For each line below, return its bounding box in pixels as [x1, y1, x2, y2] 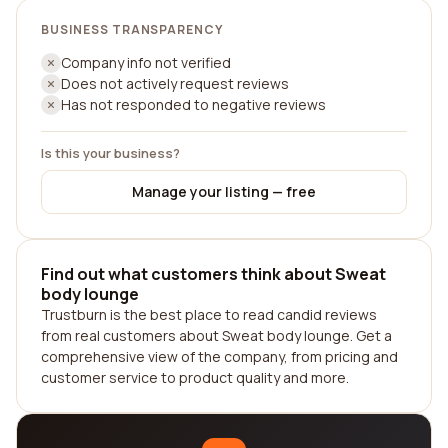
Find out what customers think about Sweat [41, 263, 386, 285]
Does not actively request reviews [61, 74, 289, 93]
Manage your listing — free [132, 182, 316, 201]
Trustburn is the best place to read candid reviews [41, 305, 377, 324]
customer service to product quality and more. [41, 368, 349, 387]
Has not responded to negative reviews [61, 95, 326, 114]
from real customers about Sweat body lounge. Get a [41, 326, 392, 345]
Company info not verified [61, 53, 231, 72]
